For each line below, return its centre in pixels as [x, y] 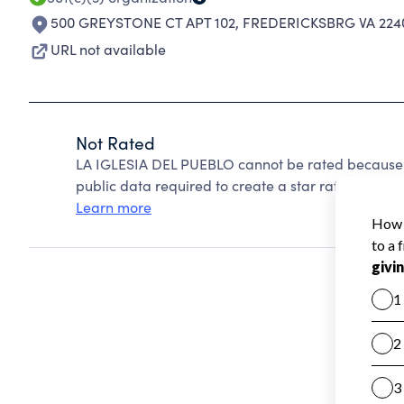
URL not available [108, 49]
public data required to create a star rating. [219, 185]
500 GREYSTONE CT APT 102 [143, 22]
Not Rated [115, 142]
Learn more [114, 207]
